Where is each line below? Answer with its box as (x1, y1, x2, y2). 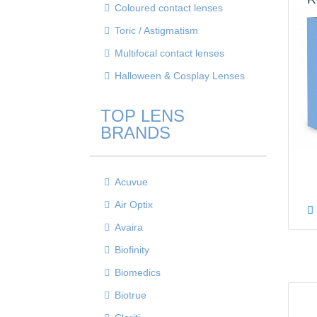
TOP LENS (100, 106, 185, 125)
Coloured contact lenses (115, 2, 223, 13)
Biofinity (115, 244, 149, 255)
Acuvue (115, 176, 148, 188)
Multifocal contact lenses (115, 47, 224, 59)
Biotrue (115, 289, 146, 301)
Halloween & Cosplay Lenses (115, 70, 245, 81)
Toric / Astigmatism (115, 25, 198, 36)
